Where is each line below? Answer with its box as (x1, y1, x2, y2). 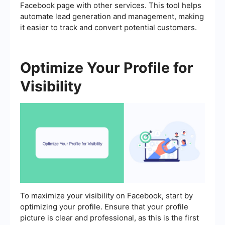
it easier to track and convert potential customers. (20, 22, 197, 32)
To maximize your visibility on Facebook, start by (20, 190, 193, 200)
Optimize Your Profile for (20, 58, 193, 76)
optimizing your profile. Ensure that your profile (20, 201, 188, 211)
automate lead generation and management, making (20, 11, 204, 21)
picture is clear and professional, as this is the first (20, 212, 199, 222)
